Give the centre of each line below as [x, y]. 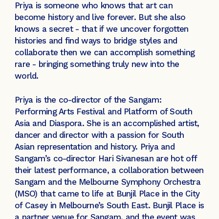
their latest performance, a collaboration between [109, 170]
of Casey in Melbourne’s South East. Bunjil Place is [109, 206]
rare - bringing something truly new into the [97, 64]
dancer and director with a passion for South [99, 135]
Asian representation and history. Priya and [95, 147]
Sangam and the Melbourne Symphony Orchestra [108, 182]
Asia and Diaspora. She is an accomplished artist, [107, 123]
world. [28, 76]
